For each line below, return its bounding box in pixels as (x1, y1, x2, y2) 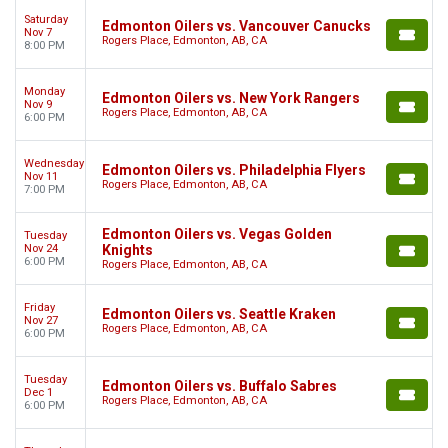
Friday (24, 301, 55, 315)
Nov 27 (24, 314, 58, 328)
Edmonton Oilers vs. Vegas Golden (102, 226, 332, 243)
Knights (102, 242, 153, 259)
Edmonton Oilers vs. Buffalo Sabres (102, 378, 337, 395)
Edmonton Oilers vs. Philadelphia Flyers (102, 162, 366, 179)
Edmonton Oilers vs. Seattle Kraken (102, 306, 336, 323)
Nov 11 (24, 170, 58, 184)
